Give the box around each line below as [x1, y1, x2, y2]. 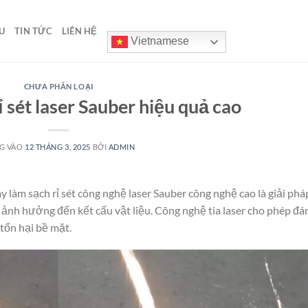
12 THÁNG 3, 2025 [24, 142, 91, 151]
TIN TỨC [14, 25, 52, 36]
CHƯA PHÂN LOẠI [23, 82, 93, 91]
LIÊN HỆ [61, 25, 98, 36]
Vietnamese [127, 35, 189, 47]
